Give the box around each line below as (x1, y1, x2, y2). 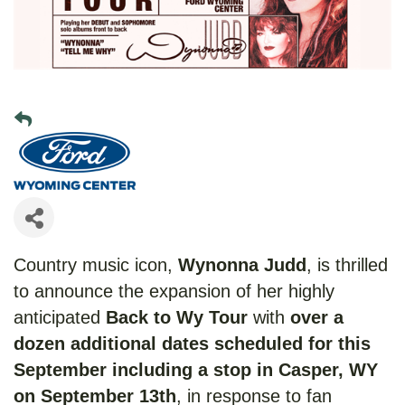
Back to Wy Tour (106, 307, 248, 328)
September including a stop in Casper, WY (14, 360, 378, 381)
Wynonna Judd (178, 255, 306, 276)
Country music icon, (14, 255, 178, 276)
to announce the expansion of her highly (14, 281, 334, 302)
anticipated (14, 307, 106, 328)
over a (285, 307, 344, 328)
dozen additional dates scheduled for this (14, 334, 371, 354)
